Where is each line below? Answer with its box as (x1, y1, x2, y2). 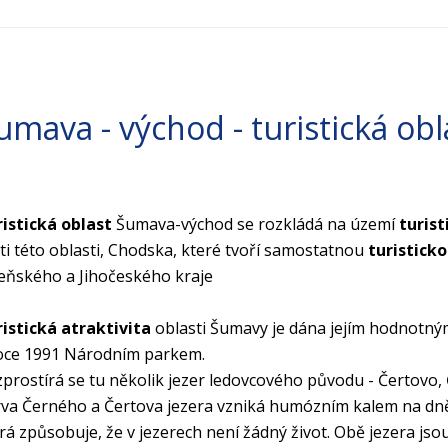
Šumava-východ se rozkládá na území (112, 213, 399, 236)
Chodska (108, 239, 173, 262)
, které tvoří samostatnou (173, 239, 368, 262)
